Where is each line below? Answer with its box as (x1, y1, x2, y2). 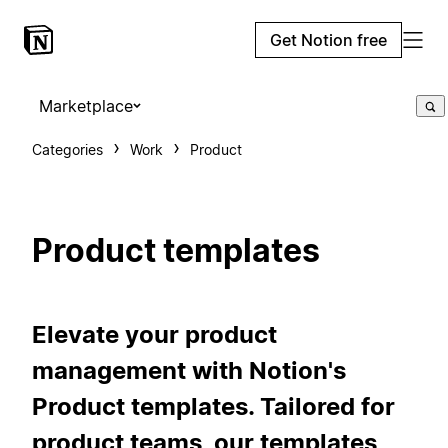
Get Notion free (270, 30, 387, 50)
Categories (32, 141, 103, 158)
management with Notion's (32, 355, 346, 385)
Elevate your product (32, 319, 277, 349)
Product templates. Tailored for (32, 391, 395, 421)
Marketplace (39, 96, 133, 116)
